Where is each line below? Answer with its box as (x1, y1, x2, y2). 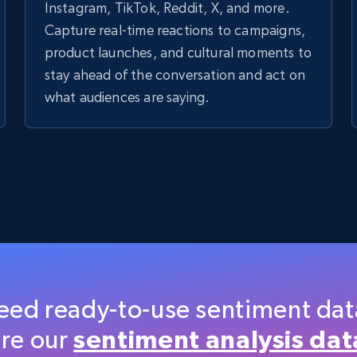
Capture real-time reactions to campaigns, (44, 22, 306, 38)
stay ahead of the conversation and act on (44, 66, 306, 83)
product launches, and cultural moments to (44, 44, 312, 61)
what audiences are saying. (44, 88, 210, 105)
